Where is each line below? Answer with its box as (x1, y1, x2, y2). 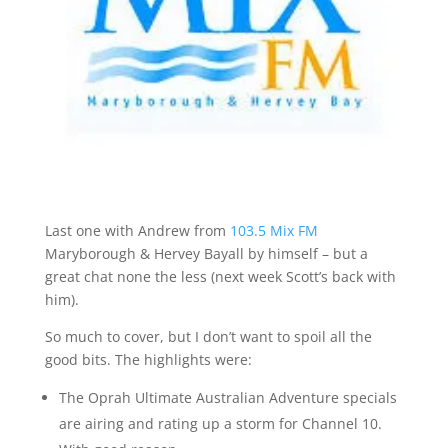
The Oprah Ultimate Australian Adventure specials (58, 388, 397, 408)
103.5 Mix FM (229, 221, 318, 241)
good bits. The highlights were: (44, 350, 252, 370)
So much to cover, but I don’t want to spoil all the (44, 327, 372, 347)
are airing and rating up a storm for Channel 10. (58, 414, 382, 434)
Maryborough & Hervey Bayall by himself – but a (44, 244, 368, 264)
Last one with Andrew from (44, 221, 230, 241)
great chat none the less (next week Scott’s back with (44, 267, 396, 287)
